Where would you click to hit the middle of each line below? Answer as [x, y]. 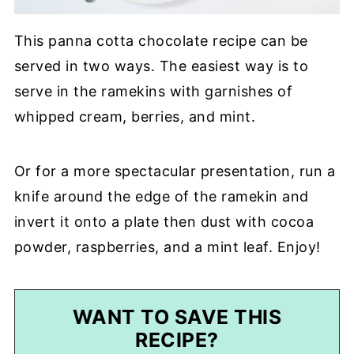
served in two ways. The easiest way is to [161, 66]
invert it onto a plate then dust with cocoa [164, 221]
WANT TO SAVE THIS [177, 316]
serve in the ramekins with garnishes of [153, 91]
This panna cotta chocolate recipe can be [161, 40]
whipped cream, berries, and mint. [135, 116]
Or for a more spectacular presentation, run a [175, 171]
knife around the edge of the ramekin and [161, 196]
